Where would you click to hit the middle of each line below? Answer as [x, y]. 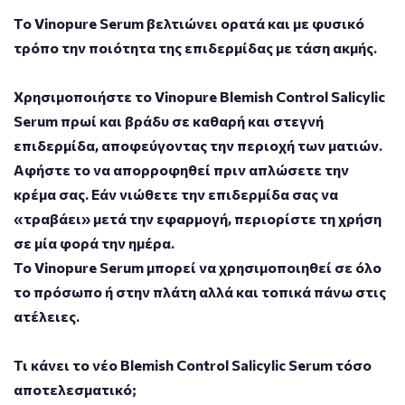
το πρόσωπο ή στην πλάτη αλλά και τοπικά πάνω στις [200, 291]
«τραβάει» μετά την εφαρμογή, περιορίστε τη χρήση [198, 218]
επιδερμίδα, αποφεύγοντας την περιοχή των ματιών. [198, 145]
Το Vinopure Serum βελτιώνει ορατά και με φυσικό [189, 23]
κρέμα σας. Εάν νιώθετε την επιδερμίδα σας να [176, 193]
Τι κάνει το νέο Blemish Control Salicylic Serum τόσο [193, 364]
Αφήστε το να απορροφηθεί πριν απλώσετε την [181, 169]
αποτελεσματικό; [76, 389]
